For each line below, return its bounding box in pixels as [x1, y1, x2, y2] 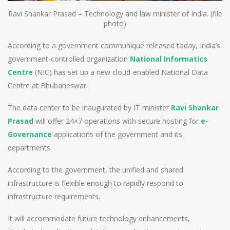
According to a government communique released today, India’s [8, 41, 220, 51]
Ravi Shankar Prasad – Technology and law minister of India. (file [8, 9, 222, 19]
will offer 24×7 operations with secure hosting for [33, 116, 201, 126]
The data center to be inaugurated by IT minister [8, 103, 171, 113]
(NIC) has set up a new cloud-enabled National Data [33, 67, 208, 78]
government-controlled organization [8, 54, 130, 64]
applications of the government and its [52, 129, 182, 140]
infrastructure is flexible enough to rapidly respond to [8, 178, 183, 188]
